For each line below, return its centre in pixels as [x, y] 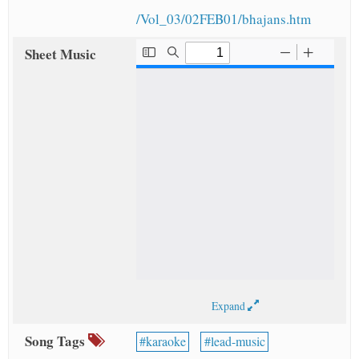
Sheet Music [61, 54]
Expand [229, 306]
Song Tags [56, 341]
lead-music [238, 341]
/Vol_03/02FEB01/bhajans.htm [223, 19]
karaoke [165, 341]
